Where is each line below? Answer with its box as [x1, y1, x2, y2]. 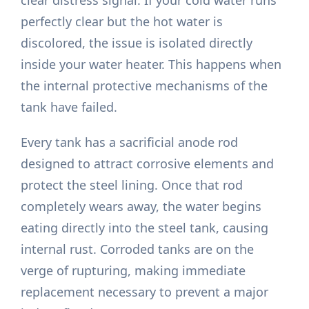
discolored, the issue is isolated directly [21, 34, 253, 52]
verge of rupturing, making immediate [21, 262, 246, 279]
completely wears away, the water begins [21, 198, 262, 215]
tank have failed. [21, 99, 118, 116]
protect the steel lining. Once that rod [21, 177, 243, 194]
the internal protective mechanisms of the [21, 77, 268, 94]
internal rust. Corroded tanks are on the [21, 241, 255, 258]
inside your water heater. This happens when [21, 56, 282, 73]
